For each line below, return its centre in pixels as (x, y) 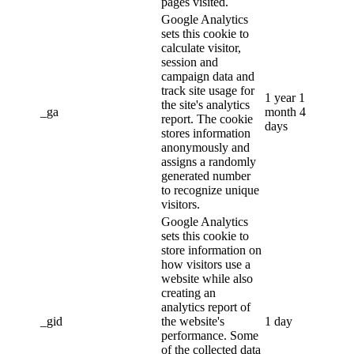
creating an (188, 292)
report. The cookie (207, 119)
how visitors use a (206, 264)
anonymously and (205, 147)
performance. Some (210, 335)
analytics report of (206, 307)
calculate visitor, (201, 47)
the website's (193, 321)
